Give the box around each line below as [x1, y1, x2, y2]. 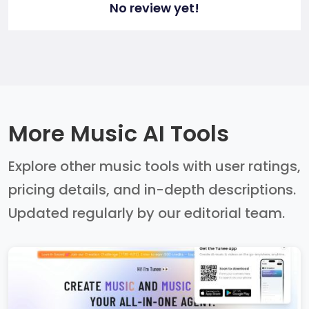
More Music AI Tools [8, 118, 229, 150]
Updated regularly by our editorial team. [8, 203, 285, 223]
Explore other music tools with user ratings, [8, 157, 301, 177]
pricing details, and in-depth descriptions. [8, 180, 296, 200]
